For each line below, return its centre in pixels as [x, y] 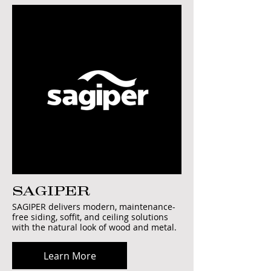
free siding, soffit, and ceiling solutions [90, 217]
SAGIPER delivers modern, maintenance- [94, 207]
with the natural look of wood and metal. [94, 227]
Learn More [70, 256]
